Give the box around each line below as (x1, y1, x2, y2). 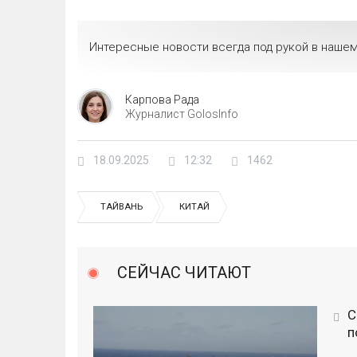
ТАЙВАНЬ (100, 202, 143, 212)
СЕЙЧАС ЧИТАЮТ (117, 263, 251, 282)
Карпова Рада (125, 92, 199, 106)
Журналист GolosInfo (125, 107, 238, 120)
